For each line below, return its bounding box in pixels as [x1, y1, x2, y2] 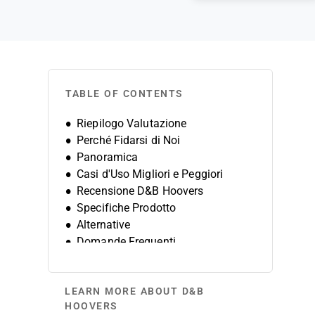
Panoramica [77, 151, 139, 163]
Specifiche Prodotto [77, 202, 176, 214]
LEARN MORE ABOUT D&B [65, 285, 204, 297]
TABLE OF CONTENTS [65, 88, 184, 99]
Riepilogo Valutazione [77, 117, 187, 129]
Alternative [77, 219, 131, 231]
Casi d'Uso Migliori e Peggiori [77, 168, 224, 180]
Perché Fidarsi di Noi [77, 134, 181, 146]
